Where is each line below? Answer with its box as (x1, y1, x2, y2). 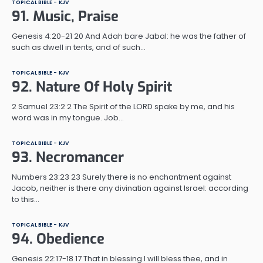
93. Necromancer (12, 147, 124, 167)
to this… (12, 193, 39, 205)
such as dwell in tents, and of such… (12, 41, 146, 53)
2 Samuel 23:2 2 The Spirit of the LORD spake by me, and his (12, 100, 235, 112)
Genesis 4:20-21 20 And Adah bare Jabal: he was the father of (12, 30, 246, 42)
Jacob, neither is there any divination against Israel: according (12, 182, 248, 194)
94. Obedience (12, 229, 104, 248)
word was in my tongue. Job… (12, 112, 124, 123)
